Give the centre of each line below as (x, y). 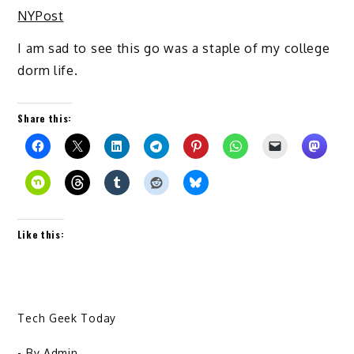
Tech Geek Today (67, 318)
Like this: (41, 235)
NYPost (41, 15)
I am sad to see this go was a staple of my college (174, 48)
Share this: (45, 119)
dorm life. (48, 70)
